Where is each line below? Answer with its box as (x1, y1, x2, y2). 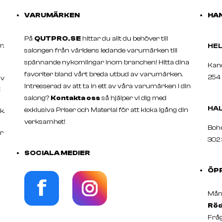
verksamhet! (24, 117, 67, 126)
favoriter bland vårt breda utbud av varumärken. (24, 70, 183, 78)
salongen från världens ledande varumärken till (24, 46, 178, 55)
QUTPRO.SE (34, 34, 81, 43)
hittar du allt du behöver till (81, 34, 168, 43)
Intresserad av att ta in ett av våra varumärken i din (24, 82, 191, 90)
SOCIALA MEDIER (24, 149, 91, 157)
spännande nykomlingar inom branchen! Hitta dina (24, 58, 190, 66)
